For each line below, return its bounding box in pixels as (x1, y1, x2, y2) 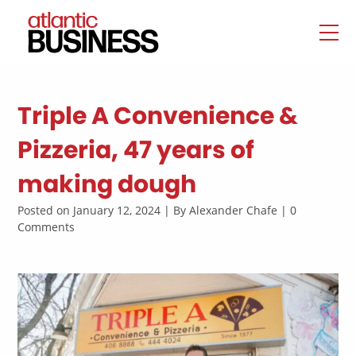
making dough (17, 168, 197, 201)
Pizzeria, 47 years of (17, 133, 255, 167)
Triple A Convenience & (17, 99, 299, 133)
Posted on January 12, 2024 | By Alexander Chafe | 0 (17, 203, 297, 218)
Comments (17, 219, 75, 234)
